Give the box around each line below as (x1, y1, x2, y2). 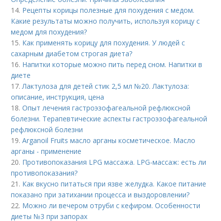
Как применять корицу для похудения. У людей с (22, 38, 185, 47)
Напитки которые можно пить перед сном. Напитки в (22, 60, 203, 69)
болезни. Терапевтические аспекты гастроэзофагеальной (11, 114, 208, 123)
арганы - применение (11, 147, 82, 156)
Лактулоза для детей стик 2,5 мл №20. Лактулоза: (22, 81, 189, 91)
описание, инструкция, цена (11, 92, 105, 102)
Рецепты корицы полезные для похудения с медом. (22, 5, 195, 15)
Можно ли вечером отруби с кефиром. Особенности (22, 201, 201, 210)
